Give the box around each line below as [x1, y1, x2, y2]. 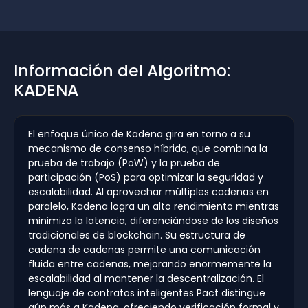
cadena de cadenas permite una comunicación [28, 243, 261, 257]
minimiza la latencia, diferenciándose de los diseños [28, 214, 278, 228]
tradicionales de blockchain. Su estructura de [28, 228, 245, 243]
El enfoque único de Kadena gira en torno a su [28, 127, 250, 142]
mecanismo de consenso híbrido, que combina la [28, 142, 267, 156]
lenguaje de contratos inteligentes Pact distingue [28, 286, 265, 300]
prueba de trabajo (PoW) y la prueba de [28, 156, 220, 170]
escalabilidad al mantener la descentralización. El [28, 272, 264, 286]
